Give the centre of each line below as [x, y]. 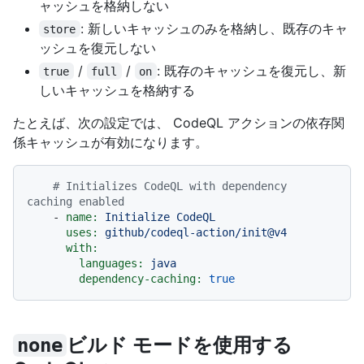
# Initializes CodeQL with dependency [170, 186]
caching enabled [76, 201]
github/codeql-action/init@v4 [196, 232]
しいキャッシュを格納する [117, 90]
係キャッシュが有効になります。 [110, 142]
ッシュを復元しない [97, 48]
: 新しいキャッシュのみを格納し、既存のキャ [214, 28]
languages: [111, 263]
